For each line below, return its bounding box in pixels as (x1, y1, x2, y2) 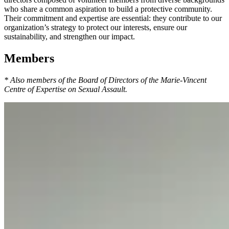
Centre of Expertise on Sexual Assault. (4, 84, 127, 94)
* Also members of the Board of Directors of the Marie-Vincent (4, 75, 207, 84)
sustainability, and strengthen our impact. (4, 32, 135, 41)
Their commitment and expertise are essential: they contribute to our (4, 13, 222, 22)
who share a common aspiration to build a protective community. (4, 4, 212, 13)
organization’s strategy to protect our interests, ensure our (4, 22, 187, 32)
